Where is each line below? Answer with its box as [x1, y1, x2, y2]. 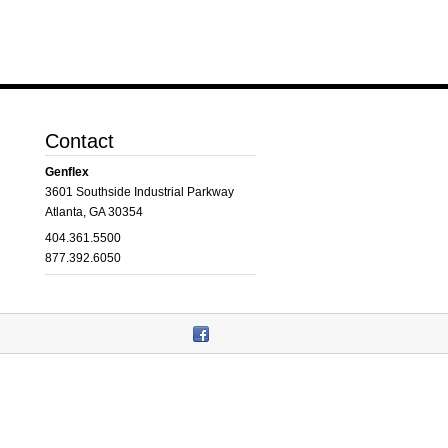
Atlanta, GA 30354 [44, 204, 143, 219]
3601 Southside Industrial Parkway [44, 184, 234, 199]
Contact [44, 129, 114, 152]
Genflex [44, 164, 89, 179]
